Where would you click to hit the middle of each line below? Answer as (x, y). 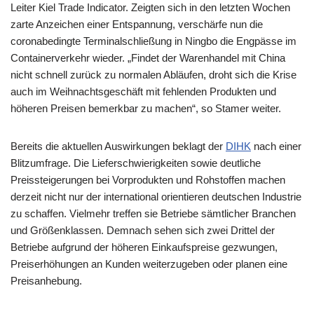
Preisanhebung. (46, 280)
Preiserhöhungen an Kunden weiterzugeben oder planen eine (149, 264)
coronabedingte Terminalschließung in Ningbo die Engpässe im (153, 41)
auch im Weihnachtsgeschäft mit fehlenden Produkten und (143, 91)
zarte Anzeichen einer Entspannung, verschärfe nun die (137, 24)
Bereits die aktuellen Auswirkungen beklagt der (118, 146)
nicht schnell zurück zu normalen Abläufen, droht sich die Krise (153, 74)
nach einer (276, 146)
